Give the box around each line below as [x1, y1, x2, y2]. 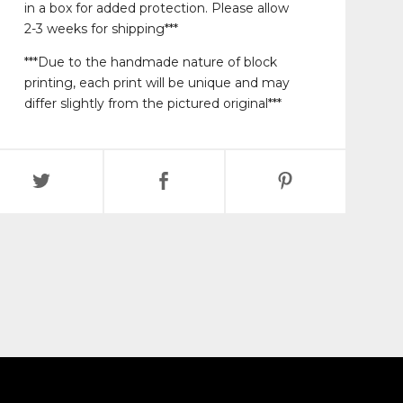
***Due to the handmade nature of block [23, 54, 277, 70]
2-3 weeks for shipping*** [23, 21, 178, 37]
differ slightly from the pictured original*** [23, 95, 282, 112]
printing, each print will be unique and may [23, 75, 290, 91]
